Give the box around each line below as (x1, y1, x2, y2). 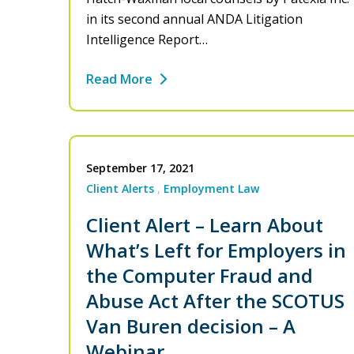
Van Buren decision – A (86, 313, 296, 340)
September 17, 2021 (86, 160, 194, 176)
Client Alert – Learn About (86, 212, 323, 239)
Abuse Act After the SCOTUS (86, 288, 345, 314)
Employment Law (164, 181, 259, 197)
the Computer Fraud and (86, 262, 313, 289)
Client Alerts (86, 181, 154, 197)
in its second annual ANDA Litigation (86, 10, 303, 28)
